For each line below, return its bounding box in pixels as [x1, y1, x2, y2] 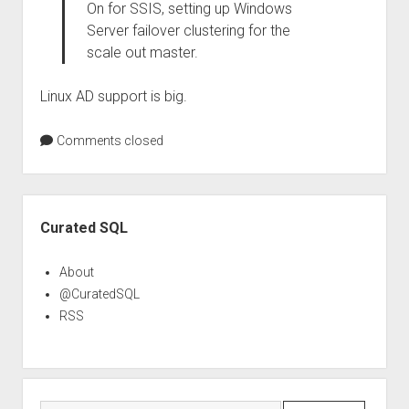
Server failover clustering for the [86, 22, 290, 39]
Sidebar [21, 196, 75, 214]
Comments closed [53, 133, 163, 148]
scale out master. [86, 44, 198, 61]
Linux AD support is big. [39, 88, 187, 105]
